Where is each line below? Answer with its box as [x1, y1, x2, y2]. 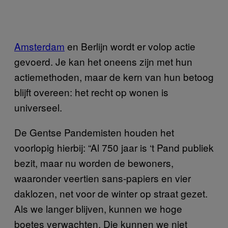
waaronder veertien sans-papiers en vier [14, 170, 191, 185]
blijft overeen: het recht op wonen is [14, 84, 168, 99]
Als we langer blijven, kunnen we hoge [14, 201, 182, 215]
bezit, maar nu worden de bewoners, [14, 155, 174, 169]
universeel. [14, 100, 62, 114]
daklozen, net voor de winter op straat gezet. [14, 186, 208, 200]
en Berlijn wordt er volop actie [65, 39, 195, 53]
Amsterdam [14, 39, 65, 53]
